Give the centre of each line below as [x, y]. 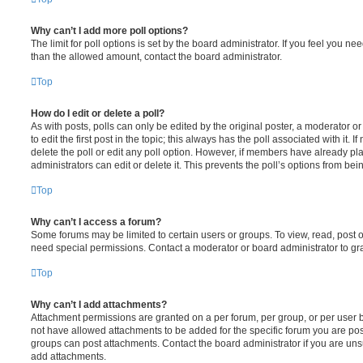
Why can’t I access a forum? [96, 222]
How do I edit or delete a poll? [98, 113]
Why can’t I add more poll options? [109, 31]
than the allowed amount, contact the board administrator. [156, 57]
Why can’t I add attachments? [99, 305]
